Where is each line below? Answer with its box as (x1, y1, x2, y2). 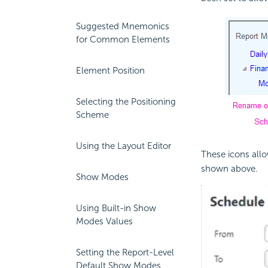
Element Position (76, 65, 145, 76)
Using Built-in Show (76, 203, 156, 214)
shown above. (200, 163, 258, 175)
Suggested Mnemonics (76, 21, 169, 32)
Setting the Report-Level (76, 247, 174, 258)
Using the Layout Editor (76, 141, 171, 151)
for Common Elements (76, 34, 170, 45)
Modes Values (76, 216, 133, 227)
